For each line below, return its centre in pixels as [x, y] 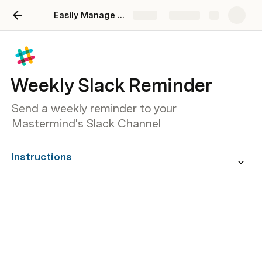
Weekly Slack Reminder [111, 85]
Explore [185, 16]
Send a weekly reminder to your [94, 108]
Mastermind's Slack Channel [86, 123]
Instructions [42, 156]
